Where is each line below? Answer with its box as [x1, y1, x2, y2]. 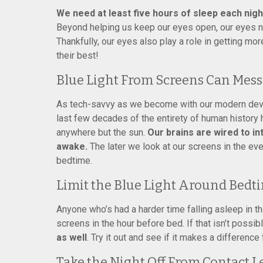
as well [56, 232, 87, 243]
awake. [56, 141, 87, 152]
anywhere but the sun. [56, 127, 147, 138]
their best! [56, 50, 99, 61]
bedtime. [56, 155, 92, 166]
